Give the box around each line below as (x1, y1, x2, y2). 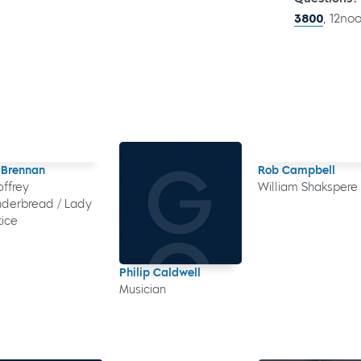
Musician (119, 282, 167, 297)
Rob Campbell (257, 163, 335, 177)
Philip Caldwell (119, 265, 201, 280)
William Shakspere (257, 180, 358, 194)
